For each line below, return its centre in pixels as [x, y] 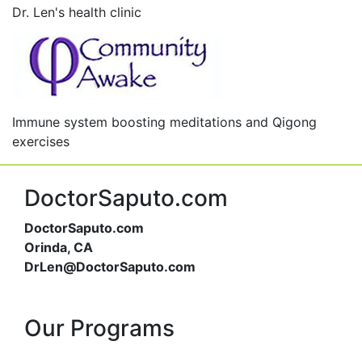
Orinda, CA [59, 247]
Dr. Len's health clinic [77, 12]
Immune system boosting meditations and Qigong [164, 122]
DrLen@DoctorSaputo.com [110, 267]
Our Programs [99, 328]
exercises [41, 141]
